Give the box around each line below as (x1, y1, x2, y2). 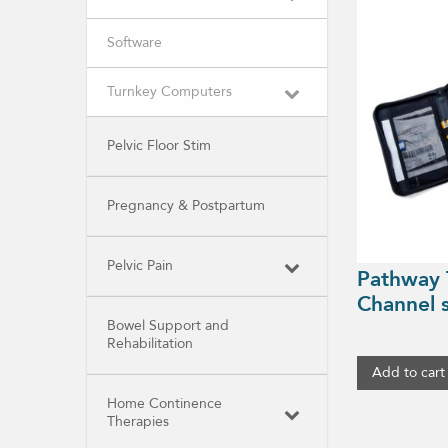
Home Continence (107, 394, 222, 413)
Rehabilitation (107, 334, 193, 353)
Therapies (107, 412, 169, 431)
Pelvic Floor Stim (107, 136, 211, 155)
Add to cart (372, 362, 445, 382)
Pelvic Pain (107, 256, 173, 275)
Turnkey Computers (107, 82, 232, 101)
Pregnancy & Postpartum (107, 196, 265, 215)
